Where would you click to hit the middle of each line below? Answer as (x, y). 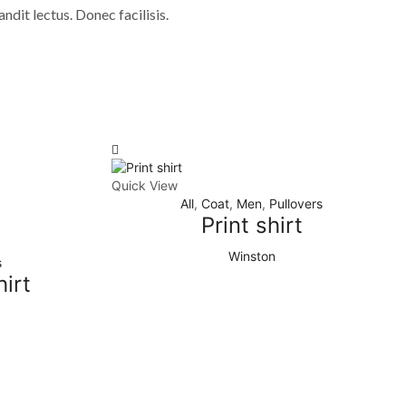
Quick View (144, 186)
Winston (251, 256)
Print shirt (251, 226)
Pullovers (296, 204)
